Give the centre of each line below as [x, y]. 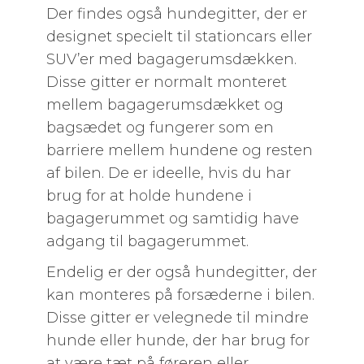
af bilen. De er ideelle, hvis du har [168, 173]
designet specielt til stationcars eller [179, 37]
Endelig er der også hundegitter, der [181, 272]
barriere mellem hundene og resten [179, 150]
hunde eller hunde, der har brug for [178, 340]
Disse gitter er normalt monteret [166, 82]
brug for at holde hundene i [149, 196]
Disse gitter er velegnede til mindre [177, 318]
